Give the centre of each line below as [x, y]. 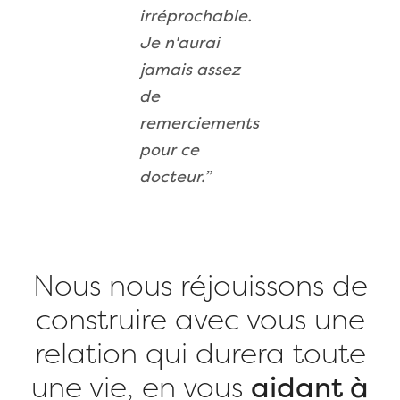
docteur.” [175, 179]
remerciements [199, 125]
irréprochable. [196, 18]
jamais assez [190, 71]
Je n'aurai [179, 45]
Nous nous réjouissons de [200, 288]
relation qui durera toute [200, 356]
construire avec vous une [200, 322]
